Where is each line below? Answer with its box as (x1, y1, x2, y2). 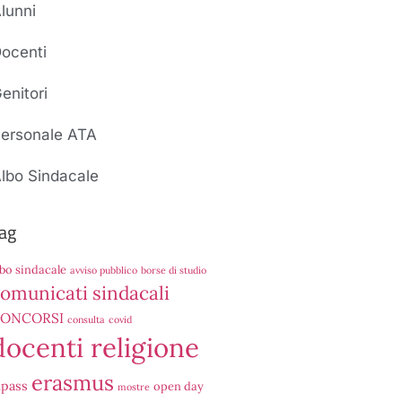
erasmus (31, 369, 114, 396)
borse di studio (141, 264, 206, 276)
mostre (118, 380, 150, 393)
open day (153, 379, 204, 394)
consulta (67, 313, 105, 326)
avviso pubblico (70, 264, 137, 276)
